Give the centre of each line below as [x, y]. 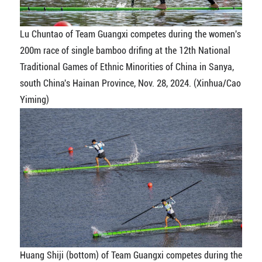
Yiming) [34, 99]
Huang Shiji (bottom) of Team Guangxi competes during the [131, 255]
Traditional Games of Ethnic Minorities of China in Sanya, [127, 67]
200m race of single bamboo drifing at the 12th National [125, 50]
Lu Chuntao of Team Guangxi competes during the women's [130, 34]
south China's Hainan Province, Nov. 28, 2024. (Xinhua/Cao [130, 83]
